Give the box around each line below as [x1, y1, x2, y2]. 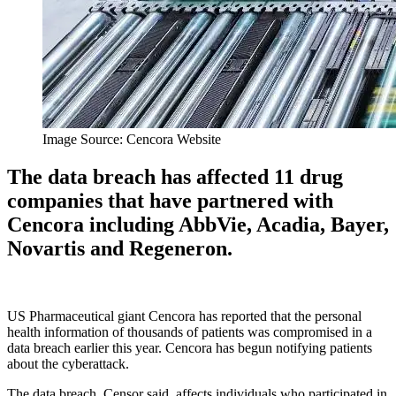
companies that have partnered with [7, 188, 333, 212]
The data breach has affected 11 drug [7, 164, 343, 188]
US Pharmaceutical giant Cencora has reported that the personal [7, 308, 362, 324]
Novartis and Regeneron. [7, 236, 232, 260]
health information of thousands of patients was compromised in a [7, 324, 372, 339]
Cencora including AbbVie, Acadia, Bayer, [7, 212, 389, 236]
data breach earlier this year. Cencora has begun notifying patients [7, 339, 372, 355]
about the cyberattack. [7, 355, 129, 371]
